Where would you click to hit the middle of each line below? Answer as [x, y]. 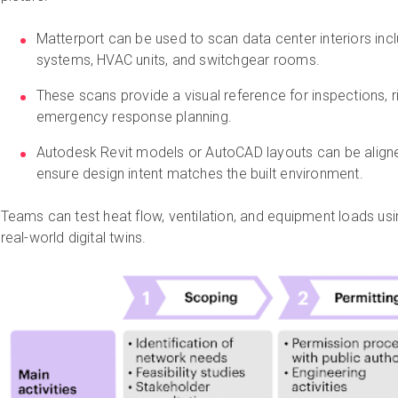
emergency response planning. [134, 116]
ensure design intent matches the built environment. [199, 173]
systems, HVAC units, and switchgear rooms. [178, 60]
